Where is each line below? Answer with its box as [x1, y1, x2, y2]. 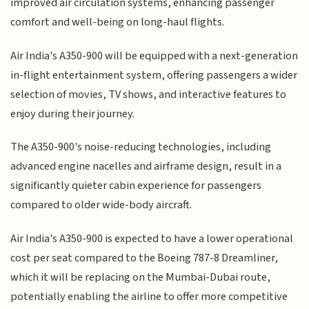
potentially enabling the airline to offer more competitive [10, 288, 288, 305]
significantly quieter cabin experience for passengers [10, 177, 262, 195]
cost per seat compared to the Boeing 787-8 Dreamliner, [10, 249, 279, 266]
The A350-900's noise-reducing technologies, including [10, 139, 272, 156]
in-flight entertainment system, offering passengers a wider [10, 66, 298, 83]
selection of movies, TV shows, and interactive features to [10, 86, 287, 103]
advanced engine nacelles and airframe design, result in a [10, 158, 282, 175]
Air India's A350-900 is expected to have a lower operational [10, 230, 294, 247]
